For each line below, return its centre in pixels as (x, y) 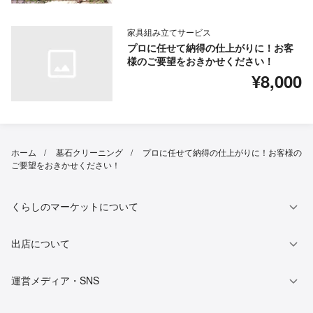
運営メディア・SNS (55, 281)
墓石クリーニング (89, 152)
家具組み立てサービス (169, 32)
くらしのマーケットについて (75, 206)
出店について (41, 243)
